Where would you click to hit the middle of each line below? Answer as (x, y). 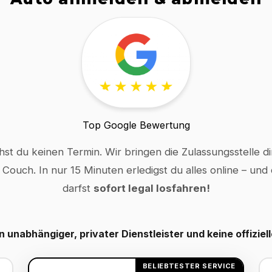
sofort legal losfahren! (151, 189)
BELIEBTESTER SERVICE (189, 266)
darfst (78, 189)
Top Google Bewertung (136, 125)
